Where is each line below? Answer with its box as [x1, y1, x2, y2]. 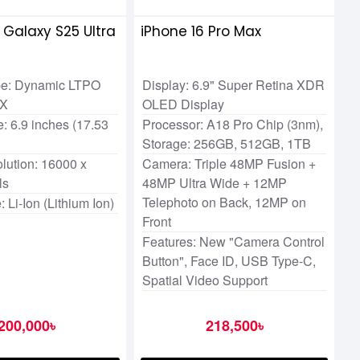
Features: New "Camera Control [142, 232, 325, 252]
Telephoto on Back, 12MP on [142, 193, 307, 212]
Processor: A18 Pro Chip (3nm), [142, 115, 324, 134]
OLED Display [142, 95, 225, 114]
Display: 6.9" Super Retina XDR [142, 76, 325, 95]
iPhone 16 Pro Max [141, 22, 262, 42]
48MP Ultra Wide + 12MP [142, 174, 288, 193]
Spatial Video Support [142, 271, 268, 290]
